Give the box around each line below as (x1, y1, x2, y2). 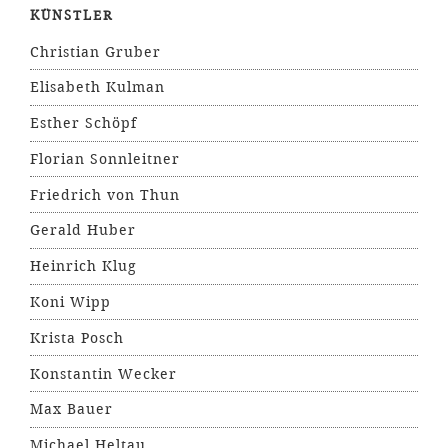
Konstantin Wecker (30, 364, 177, 383)
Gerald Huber (30, 221, 136, 240)
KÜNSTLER (30, 8, 114, 24)
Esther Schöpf (30, 114, 137, 133)
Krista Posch (30, 328, 124, 347)
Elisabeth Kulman (30, 78, 165, 97)
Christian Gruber (30, 42, 161, 61)
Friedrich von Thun (30, 185, 180, 204)
